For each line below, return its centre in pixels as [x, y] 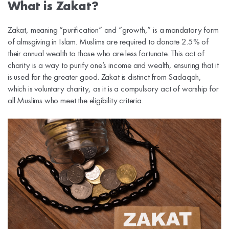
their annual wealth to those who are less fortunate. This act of [106, 53]
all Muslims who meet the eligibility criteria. [75, 100]
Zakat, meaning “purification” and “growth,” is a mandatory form [113, 29]
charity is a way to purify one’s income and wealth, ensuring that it [113, 65]
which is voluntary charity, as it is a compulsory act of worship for [113, 88]
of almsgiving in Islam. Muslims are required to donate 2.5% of [108, 41]
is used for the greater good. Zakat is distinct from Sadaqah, [105, 76]
